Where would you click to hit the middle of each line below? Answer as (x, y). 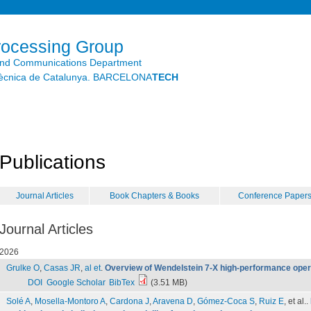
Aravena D (173, 301)
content (126, 39)
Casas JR (62, 268)
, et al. (295, 301)
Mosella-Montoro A (70, 301)
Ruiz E (271, 301)
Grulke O (23, 268)
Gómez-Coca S (226, 301)
